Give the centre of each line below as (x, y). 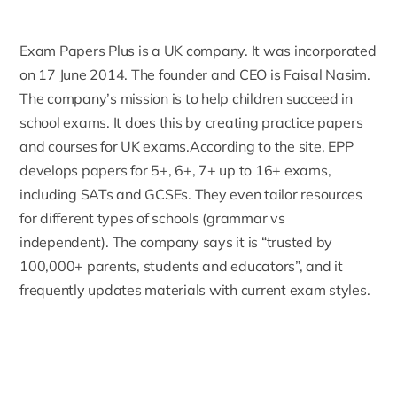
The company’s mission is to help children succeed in (186, 98)
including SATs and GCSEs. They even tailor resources (191, 194)
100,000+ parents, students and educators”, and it (181, 265)
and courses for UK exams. (105, 146)
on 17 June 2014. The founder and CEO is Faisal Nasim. (195, 74)
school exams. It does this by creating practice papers (191, 122)
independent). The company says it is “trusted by (176, 241)
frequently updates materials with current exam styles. (195, 289)
